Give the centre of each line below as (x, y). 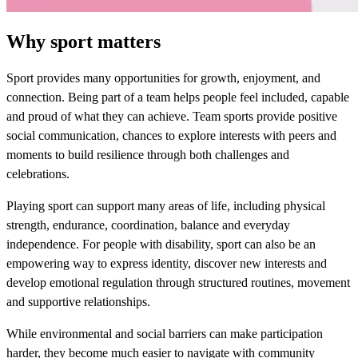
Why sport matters (84, 42)
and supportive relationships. (78, 302)
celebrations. (38, 174)
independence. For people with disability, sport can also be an (161, 245)
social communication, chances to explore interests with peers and (171, 136)
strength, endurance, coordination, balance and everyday (148, 225)
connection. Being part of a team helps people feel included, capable (178, 97)
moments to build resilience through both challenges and (148, 155)
